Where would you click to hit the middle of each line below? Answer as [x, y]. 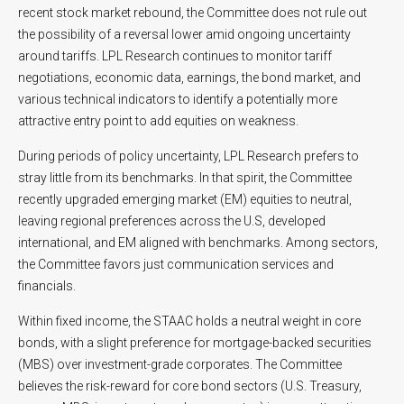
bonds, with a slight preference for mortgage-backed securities [195, 343]
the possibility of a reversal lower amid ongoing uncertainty [184, 34]
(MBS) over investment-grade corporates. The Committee [180, 364]
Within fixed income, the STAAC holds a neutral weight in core [189, 321]
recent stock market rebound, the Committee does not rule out [193, 13]
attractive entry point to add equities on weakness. [158, 121]
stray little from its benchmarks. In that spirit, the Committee [185, 178]
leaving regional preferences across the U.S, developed [172, 221]
